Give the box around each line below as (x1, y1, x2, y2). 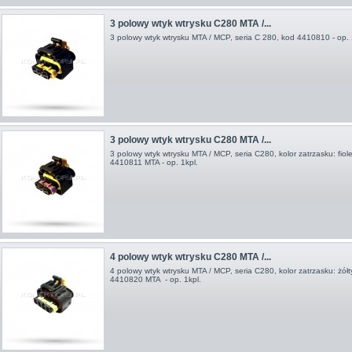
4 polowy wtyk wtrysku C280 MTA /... (109, 251, 271, 262)
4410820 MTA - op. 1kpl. (109, 274, 201, 284)
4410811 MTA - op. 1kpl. (109, 158, 198, 167)
